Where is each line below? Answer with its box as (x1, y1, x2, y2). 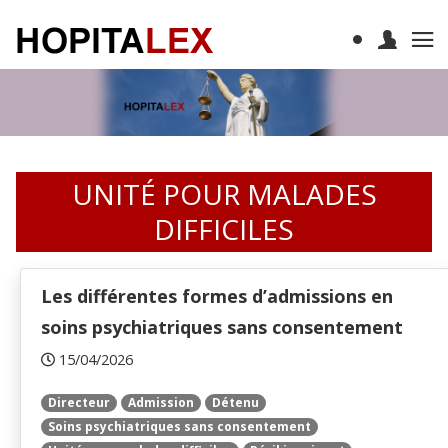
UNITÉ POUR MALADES (71, 175, 377, 214)
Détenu (212, 394, 259, 412)
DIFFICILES (154, 210, 294, 249)
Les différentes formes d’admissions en (41, 284, 393, 309)
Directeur (48, 394, 110, 412)
